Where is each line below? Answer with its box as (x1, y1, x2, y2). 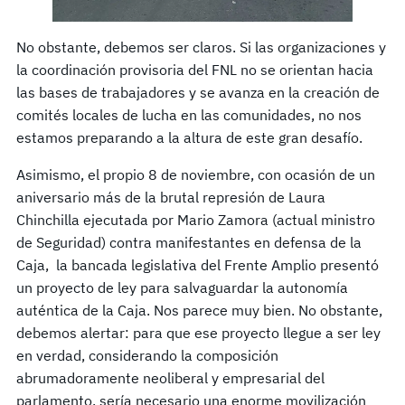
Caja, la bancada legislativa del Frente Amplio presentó (16, 255, 379, 274)
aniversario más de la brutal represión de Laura (16, 187, 325, 206)
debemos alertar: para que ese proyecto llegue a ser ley (16, 323, 381, 342)
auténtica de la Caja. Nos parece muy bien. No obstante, (16, 300, 382, 319)
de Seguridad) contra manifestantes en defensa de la (16, 232, 362, 251)
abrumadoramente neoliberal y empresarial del (16, 368, 325, 387)
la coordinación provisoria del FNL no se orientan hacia (16, 60, 373, 79)
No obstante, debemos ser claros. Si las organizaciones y (16, 37, 386, 56)
